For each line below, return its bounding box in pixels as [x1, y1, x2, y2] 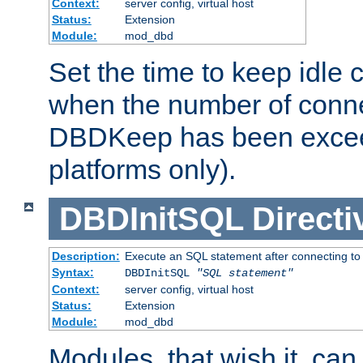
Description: [51, 250, 120, 263]
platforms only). [49, 153, 236, 185]
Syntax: [51, 266, 94, 280]
